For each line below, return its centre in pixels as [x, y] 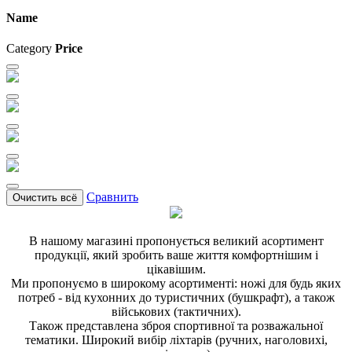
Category [31, 49]
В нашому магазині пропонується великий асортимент [176, 241]
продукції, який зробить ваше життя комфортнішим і [176, 255]
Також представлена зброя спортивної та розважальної [176, 326]
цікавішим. [176, 269]
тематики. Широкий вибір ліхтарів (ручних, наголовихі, [176, 340]
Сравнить [112, 197]
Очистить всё [45, 198]
